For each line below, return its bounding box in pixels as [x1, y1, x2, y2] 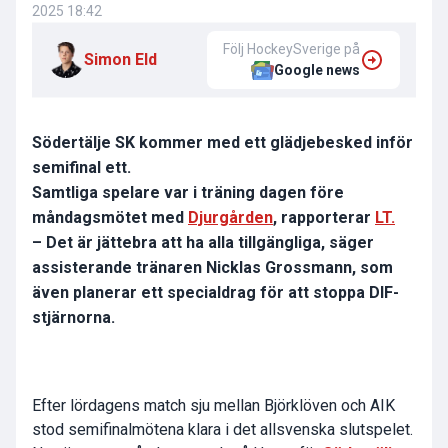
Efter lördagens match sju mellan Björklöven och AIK [32, 396, 395, 416]
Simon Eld [84, 50, 157, 70]
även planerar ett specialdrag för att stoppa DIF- [32, 283, 399, 303]
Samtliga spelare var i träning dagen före [32, 183, 344, 203]
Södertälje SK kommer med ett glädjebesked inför [32, 133, 413, 153]
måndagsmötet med [32, 208, 188, 228]
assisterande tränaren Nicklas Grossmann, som [32, 258, 393, 278]
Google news [274, 62, 360, 79]
